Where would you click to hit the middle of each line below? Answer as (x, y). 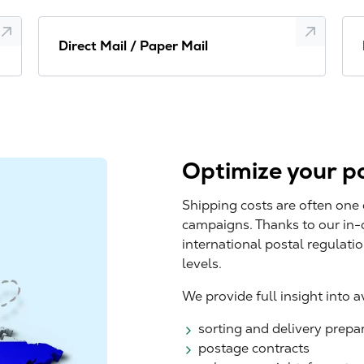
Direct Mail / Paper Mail (134, 46)
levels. (202, 264)
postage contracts (254, 349)
